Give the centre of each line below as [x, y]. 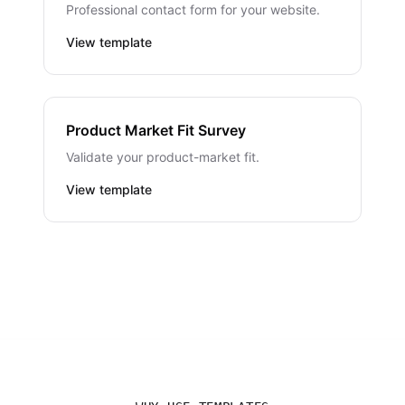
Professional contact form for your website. [193, 9]
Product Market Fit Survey [156, 130]
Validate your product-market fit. [163, 157]
